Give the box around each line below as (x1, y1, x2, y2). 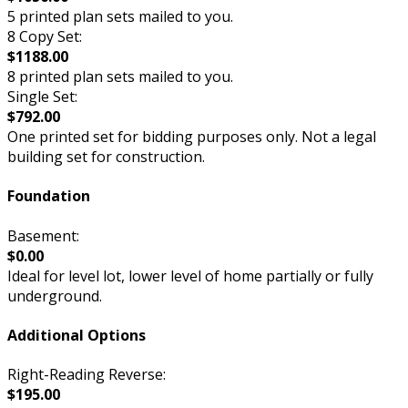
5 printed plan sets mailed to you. (7, 6, 233, 27)
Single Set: (7, 87, 77, 107)
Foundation (7, 186, 90, 207)
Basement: (7, 225, 79, 246)
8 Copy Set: (7, 26, 82, 47)
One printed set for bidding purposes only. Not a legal (7, 127, 376, 148)
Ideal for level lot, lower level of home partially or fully (7, 265, 373, 286)
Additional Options (7, 325, 146, 346)
